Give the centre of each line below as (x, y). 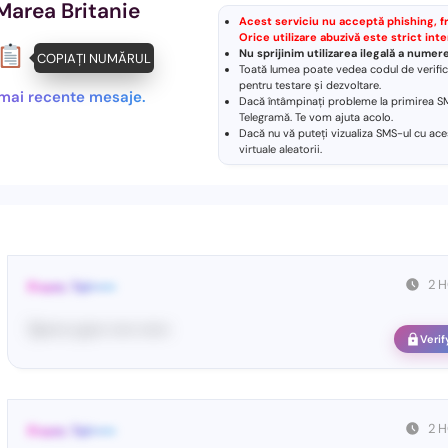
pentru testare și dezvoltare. (310, 85)
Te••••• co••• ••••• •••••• (99, 330)
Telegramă (264, 117)
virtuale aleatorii (279, 149)
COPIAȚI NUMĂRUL (86, 58)
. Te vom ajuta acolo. (341, 117)
